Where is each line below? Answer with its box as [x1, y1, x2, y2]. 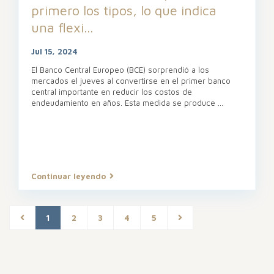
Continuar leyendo [31, 171, 106, 181]
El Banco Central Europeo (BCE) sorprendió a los [31, 64, 209, 75]
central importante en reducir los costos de [31, 86, 192, 97]
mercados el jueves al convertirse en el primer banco [31, 75, 231, 86]
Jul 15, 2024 [31, 46, 78, 56]
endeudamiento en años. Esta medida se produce [31, 97, 218, 108]
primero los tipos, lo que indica [31, 2, 217, 18]
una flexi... [31, 19, 93, 35]
